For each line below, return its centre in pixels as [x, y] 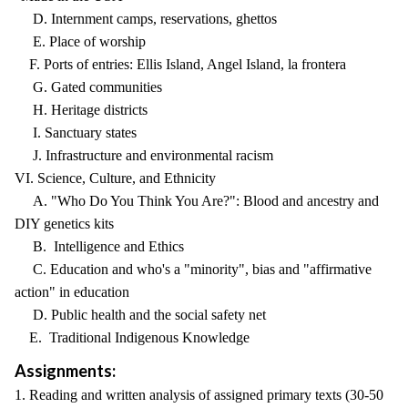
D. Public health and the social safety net [140, 315]
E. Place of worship [80, 41]
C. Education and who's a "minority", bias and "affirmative [193, 269]
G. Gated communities [88, 87]
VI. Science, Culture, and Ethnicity [115, 178]
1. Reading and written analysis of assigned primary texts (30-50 [199, 395]
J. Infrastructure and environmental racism [144, 155]
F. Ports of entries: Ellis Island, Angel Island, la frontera [180, 64]
